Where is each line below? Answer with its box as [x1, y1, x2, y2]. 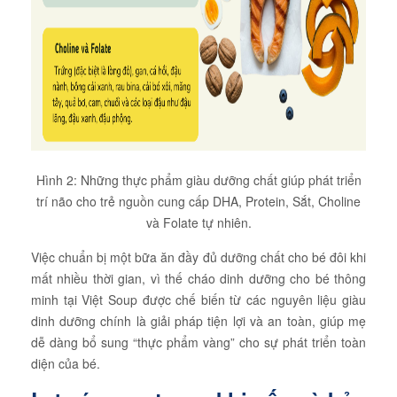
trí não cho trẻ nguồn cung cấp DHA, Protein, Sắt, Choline [36, 192, 361, 210]
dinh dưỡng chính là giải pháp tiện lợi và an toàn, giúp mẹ [30, 312, 367, 330]
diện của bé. [30, 354, 100, 372]
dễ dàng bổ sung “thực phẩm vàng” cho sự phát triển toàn [30, 333, 367, 351]
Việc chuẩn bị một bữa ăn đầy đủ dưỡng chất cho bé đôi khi [30, 248, 367, 266]
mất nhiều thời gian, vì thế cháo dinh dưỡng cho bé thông [30, 269, 367, 287]
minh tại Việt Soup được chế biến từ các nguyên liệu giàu [30, 291, 367, 308]
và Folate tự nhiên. [145, 214, 252, 231]
